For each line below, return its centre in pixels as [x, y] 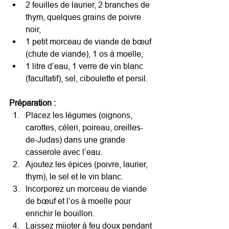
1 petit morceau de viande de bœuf [89, 41]
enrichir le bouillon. [60, 213]
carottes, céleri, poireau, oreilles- [84, 127]
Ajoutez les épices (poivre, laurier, [88, 164]
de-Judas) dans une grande [76, 139]
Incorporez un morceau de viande [87, 188]
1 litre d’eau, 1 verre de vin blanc [85, 66]
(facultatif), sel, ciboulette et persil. [87, 78]
